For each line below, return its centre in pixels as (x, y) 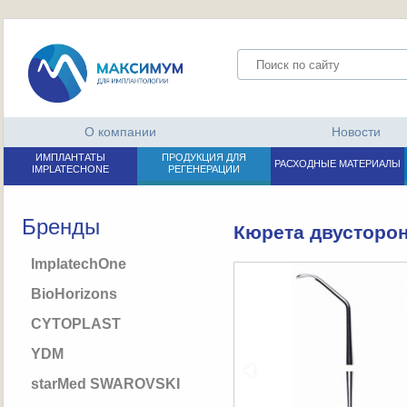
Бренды (60, 226)
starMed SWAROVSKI (105, 383)
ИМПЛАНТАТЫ (70, 157)
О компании (121, 132)
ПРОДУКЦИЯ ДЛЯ (203, 157)
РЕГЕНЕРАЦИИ (203, 169)
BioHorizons (74, 293)
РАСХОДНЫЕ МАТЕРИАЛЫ (337, 164)
